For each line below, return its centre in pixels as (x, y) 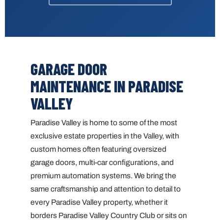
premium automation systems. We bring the (103, 175)
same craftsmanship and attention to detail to (106, 189)
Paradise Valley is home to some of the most (104, 122)
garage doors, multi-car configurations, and (102, 162)
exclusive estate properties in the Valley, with (105, 136)
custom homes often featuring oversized (98, 149)
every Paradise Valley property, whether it (99, 202)
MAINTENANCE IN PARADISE (107, 86)
